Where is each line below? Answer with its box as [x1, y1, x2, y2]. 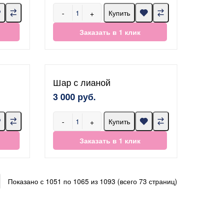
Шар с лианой [53, 76, 110, 88]
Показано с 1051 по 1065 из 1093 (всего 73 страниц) [8, 176, 177, 186]
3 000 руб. [53, 90, 96, 103]
